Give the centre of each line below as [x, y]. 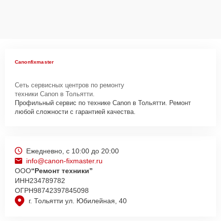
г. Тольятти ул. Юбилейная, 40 [78, 201]
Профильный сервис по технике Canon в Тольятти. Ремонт [103, 103]
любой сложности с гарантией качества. [75, 111]
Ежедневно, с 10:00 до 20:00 [73, 151]
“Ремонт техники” [62, 170]
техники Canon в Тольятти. [55, 94]
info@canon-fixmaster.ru [64, 161]
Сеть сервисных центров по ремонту [70, 85]
